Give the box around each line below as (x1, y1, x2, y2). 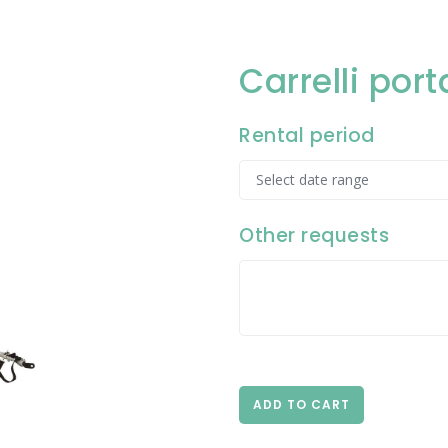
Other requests (239, 222, 389, 249)
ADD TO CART (253, 396, 350, 413)
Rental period (239, 122, 375, 149)
